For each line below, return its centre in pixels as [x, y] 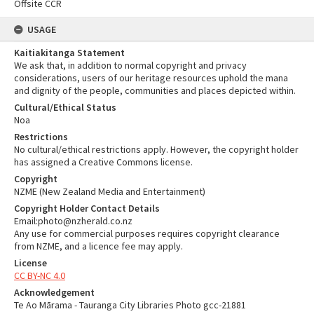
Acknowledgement [54, 292]
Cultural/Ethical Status [65, 107]
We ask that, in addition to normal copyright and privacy [130, 65]
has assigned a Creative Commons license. [103, 162]
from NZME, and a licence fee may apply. [98, 246]
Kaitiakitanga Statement [69, 53]
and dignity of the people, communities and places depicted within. [155, 90]
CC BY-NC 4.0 [40, 275]
